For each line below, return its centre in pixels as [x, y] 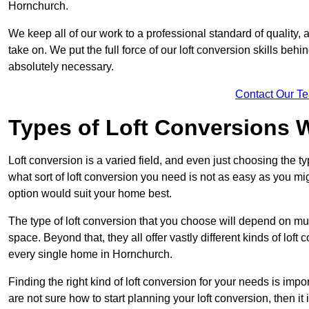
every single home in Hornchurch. [90, 255]
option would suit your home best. [90, 194]
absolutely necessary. [61, 67]
